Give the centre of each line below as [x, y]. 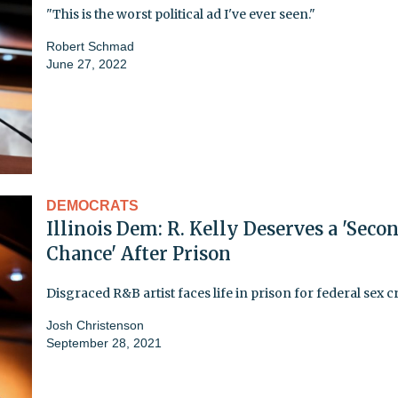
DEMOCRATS [92, 205]
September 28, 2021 [104, 342]
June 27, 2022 [87, 64]
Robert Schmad [90, 46]
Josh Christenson [95, 325]
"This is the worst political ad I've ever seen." [181, 14]
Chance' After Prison [139, 253]
